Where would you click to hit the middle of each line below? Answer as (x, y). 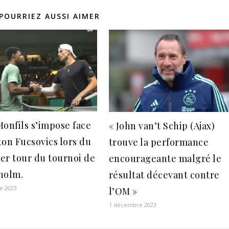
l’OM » (123, 191)
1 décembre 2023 (132, 205)
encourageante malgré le (165, 159)
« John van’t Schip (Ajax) (162, 126)
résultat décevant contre (164, 175)
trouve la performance (159, 142)
